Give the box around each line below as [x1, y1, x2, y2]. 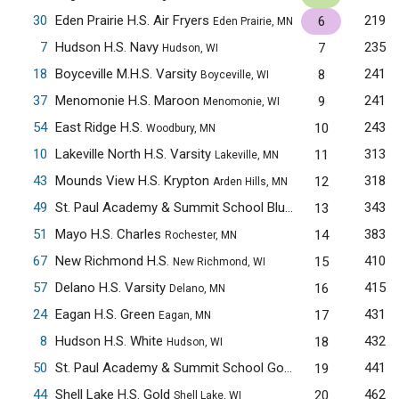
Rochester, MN [164, 229, 237, 241]
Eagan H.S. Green [54, 306, 159, 322]
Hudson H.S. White [54, 333, 167, 349]
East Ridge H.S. [54, 119, 146, 135]
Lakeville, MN [214, 149, 279, 161]
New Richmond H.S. [54, 253, 173, 269]
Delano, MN [168, 282, 225, 295]
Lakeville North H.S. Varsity [54, 146, 215, 162]
